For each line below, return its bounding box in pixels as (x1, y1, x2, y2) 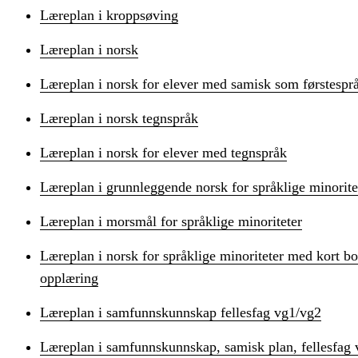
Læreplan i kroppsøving (40, 6, 178, 23)
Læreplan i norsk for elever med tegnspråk (40, 144, 287, 161)
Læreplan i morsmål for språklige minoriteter (40, 213, 302, 229)
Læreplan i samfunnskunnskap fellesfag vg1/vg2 (40, 304, 321, 320)
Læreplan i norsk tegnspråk (40, 109, 198, 126)
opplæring (40, 269, 98, 286)
